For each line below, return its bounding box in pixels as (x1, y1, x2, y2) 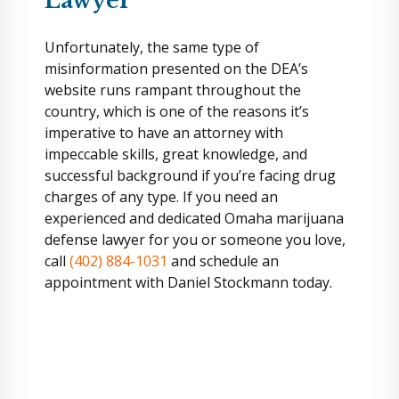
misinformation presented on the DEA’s (45, 59, 308, 78)
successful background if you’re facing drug (45, 166, 336, 185)
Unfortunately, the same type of (45, 37, 259, 57)
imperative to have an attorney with (45, 123, 283, 142)
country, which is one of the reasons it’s (45, 102, 309, 121)
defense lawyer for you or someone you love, (45, 230, 346, 249)
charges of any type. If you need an (45, 187, 278, 207)
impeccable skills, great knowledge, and (45, 144, 307, 164)
